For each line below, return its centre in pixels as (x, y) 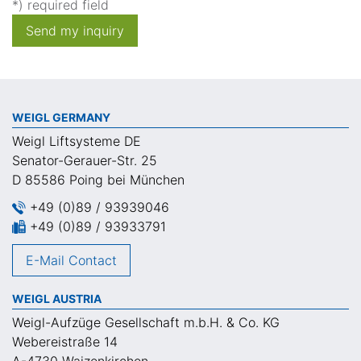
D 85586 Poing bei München (98, 180)
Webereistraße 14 (65, 342)
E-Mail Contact (71, 261)
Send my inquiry (75, 31)
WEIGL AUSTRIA (57, 299)
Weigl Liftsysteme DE (77, 141)
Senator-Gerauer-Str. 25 (85, 161)
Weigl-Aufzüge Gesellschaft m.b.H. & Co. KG (146, 323)
